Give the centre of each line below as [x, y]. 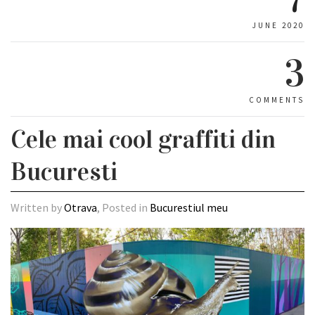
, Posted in [123, 208]
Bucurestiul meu [189, 208]
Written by [37, 208]
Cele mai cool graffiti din [143, 140]
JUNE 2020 [278, 26]
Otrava [81, 208]
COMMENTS [277, 100]
